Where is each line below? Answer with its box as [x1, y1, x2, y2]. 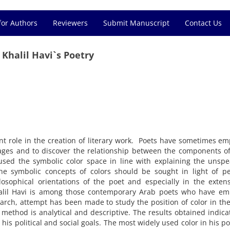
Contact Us [185, 18, 222, 28]
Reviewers [53, 18, 88, 28]
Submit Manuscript [103, 18, 169, 28]
